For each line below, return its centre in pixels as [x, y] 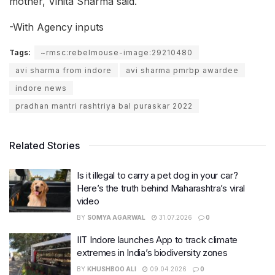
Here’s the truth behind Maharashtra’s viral [161, 188]
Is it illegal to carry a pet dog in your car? [157, 175]
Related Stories [45, 145]
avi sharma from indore [64, 70]
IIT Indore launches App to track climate [157, 239]
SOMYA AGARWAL [116, 217]
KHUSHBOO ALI [112, 269]
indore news [41, 88]
